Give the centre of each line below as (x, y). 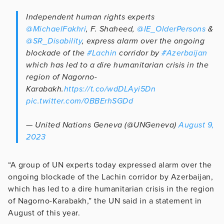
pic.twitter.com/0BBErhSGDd (79, 101)
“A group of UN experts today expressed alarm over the (110, 165)
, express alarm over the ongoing (143, 41)
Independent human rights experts (90, 17)
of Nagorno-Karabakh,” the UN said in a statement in (105, 201)
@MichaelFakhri (56, 29)
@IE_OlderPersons (171, 29)
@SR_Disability (54, 41)
